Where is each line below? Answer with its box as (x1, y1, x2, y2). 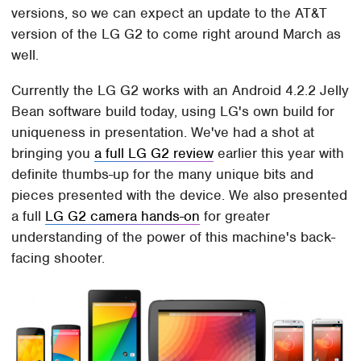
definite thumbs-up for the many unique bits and (11, 165, 314, 184)
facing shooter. (11, 249, 106, 268)
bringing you (11, 144, 95, 163)
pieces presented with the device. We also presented (11, 186, 348, 205)
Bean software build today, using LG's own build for (11, 102, 335, 121)
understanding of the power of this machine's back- (11, 228, 336, 247)
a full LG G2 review (94, 144, 214, 163)
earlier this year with (214, 144, 345, 163)
